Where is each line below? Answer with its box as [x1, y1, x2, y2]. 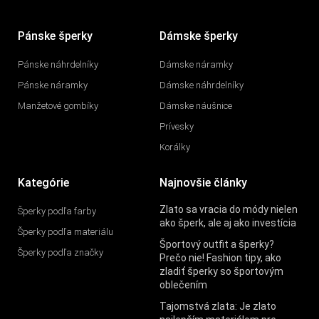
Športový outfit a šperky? [159, 239, 274, 251]
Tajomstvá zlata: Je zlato [159, 300, 276, 313]
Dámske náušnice [159, 100, 232, 112]
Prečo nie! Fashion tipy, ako [159, 252, 281, 264]
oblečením [159, 279, 207, 291]
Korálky [159, 142, 190, 153]
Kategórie [18, 176, 69, 190]
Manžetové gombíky [18, 100, 98, 112]
